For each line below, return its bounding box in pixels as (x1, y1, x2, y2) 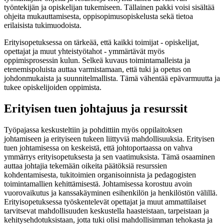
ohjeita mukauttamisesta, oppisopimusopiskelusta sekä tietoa (4, 11, 193, 20)
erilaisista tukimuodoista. (4, 20, 83, 29)
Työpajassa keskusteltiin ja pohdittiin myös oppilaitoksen (4, 125, 182, 134)
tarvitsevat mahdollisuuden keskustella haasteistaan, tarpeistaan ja (4, 206, 209, 215)
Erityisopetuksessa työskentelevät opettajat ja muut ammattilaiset (4, 197, 206, 206)
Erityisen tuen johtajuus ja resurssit (4, 101, 190, 115)
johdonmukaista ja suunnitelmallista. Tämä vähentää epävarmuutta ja (4, 73, 220, 82)
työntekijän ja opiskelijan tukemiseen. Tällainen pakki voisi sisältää (4, 2, 214, 11)
